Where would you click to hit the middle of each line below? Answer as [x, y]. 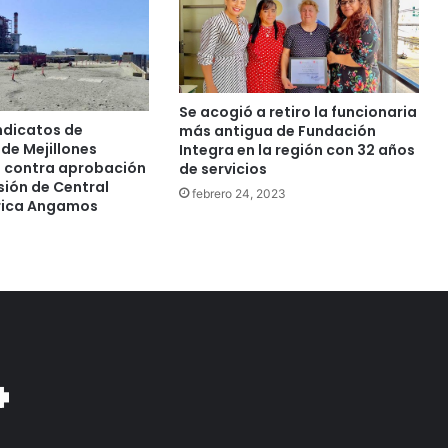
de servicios [222, 169]
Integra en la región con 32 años [296, 150]
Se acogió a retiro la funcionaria [297, 112]
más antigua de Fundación [277, 131]
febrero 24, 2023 [238, 194]
